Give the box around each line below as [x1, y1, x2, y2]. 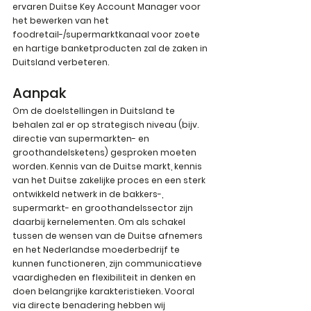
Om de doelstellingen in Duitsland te [12, 105, 177, 117]
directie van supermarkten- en [12, 133, 151, 145]
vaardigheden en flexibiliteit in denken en [12, 271, 198, 284]
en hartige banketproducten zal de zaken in [12, 42, 210, 55]
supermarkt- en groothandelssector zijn [12, 202, 195, 215]
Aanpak [12, 83, 67, 103]
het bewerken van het [12, 15, 111, 27]
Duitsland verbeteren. [12, 56, 109, 69]
